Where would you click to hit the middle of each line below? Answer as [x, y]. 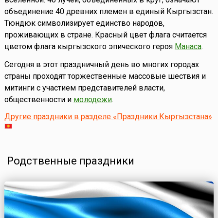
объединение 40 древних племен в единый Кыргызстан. [109, 12]
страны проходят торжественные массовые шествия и [105, 76]
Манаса [188, 47]
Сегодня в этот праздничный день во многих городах [101, 65]
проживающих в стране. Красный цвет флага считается [105, 35]
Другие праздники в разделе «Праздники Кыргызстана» [108, 117]
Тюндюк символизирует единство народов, [84, 23]
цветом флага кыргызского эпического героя [89, 47]
